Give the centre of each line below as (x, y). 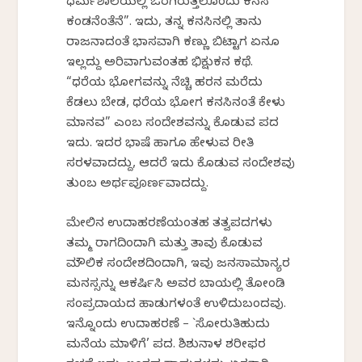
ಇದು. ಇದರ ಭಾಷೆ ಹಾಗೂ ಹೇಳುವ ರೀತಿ (160, 144)
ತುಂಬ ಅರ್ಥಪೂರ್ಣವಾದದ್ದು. (138, 185)
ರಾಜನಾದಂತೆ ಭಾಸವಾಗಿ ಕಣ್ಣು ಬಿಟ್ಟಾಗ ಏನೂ (173, 43)
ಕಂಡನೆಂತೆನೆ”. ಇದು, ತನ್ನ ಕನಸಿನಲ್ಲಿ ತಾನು (164, 23)
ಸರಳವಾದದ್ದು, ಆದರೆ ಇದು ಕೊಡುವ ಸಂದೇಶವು (181, 164)
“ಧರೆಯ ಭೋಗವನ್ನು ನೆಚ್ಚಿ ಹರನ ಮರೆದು (165, 84)
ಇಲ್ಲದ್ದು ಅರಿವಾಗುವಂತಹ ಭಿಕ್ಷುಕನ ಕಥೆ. (160, 63)
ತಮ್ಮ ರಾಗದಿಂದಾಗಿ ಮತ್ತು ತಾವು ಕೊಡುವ (165, 244)
